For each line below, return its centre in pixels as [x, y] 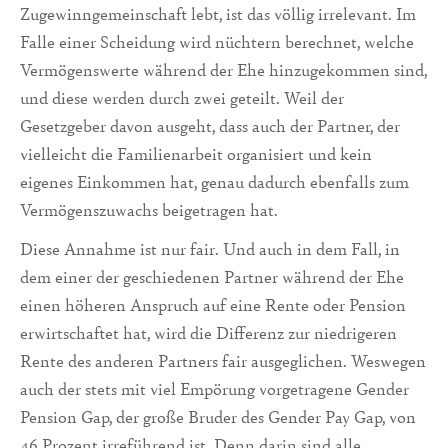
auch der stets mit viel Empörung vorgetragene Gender [214, 388]
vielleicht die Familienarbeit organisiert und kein [196, 154]
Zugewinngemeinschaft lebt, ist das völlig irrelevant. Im [218, 14]
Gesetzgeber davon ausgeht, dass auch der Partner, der [210, 126]
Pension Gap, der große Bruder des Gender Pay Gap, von [218, 416]
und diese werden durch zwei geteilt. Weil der [182, 98]
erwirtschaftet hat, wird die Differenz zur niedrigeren [208, 332]
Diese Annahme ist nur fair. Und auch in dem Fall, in [210, 248]
